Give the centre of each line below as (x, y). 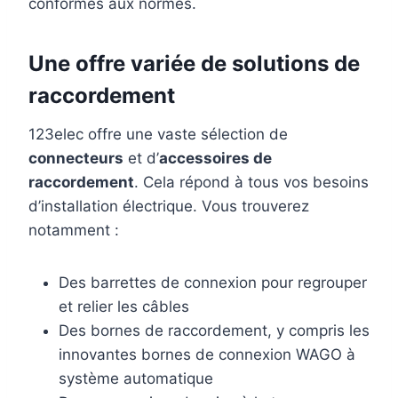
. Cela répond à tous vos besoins (251, 182)
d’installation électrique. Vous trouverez (169, 206)
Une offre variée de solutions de (194, 63)
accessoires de (215, 158)
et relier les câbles (124, 306)
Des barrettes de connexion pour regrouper (213, 282)
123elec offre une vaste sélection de (158, 134)
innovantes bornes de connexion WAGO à (207, 354)
